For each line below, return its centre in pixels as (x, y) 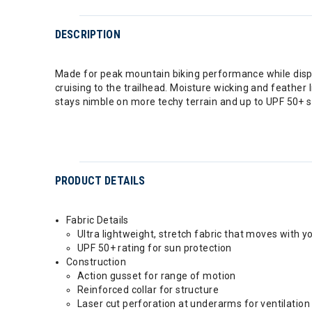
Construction (96, 262)
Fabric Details (97, 220)
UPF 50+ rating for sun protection (155, 248)
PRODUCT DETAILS (100, 181)
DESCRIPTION (88, 34)
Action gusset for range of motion (157, 276)
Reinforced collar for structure (148, 290)
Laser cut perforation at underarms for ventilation (194, 304)
